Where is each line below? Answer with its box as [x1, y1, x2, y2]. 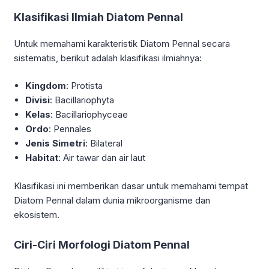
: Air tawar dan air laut [58, 152, 146, 164]
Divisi [25, 94, 50, 106]
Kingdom [25, 80, 67, 92]
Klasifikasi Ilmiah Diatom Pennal [14, 10, 183, 23]
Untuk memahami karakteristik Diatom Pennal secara [14, 37, 230, 49]
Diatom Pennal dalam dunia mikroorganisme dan [14, 194, 210, 206]
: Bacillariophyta [50, 94, 115, 106]
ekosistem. [14, 208, 59, 220]
